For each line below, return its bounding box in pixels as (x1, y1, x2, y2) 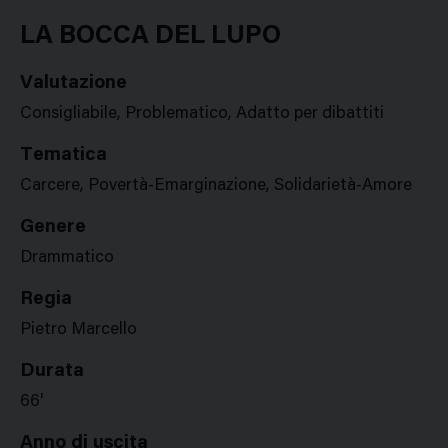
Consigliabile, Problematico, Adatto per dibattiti (20, 106, 384, 123)
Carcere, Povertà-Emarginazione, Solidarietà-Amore (20, 178, 412, 195)
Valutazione (20, 74, 127, 93)
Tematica (20, 146, 107, 165)
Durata (20, 362, 84, 381)
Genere (20, 218, 86, 237)
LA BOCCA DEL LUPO (20, 24, 281, 50)
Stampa (140, 5, 194, 21)
